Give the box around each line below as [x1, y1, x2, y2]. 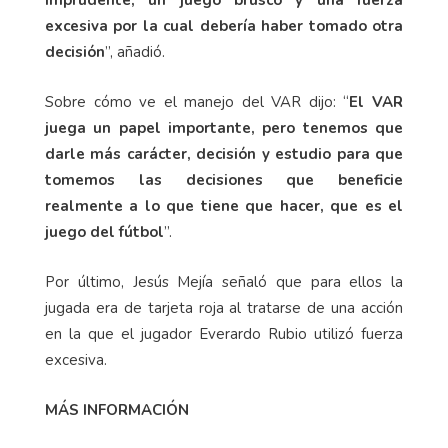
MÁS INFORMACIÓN [45, 400, 189, 421]
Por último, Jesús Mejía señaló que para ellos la [45, 272, 403, 293]
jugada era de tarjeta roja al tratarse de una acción [45, 298, 403, 319]
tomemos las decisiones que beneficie [45, 170, 403, 191]
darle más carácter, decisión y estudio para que [45, 144, 403, 165]
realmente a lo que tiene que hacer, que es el [45, 196, 403, 217]
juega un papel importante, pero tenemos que [45, 118, 403, 139]
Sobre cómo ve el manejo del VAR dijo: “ [45, 92, 350, 113]
